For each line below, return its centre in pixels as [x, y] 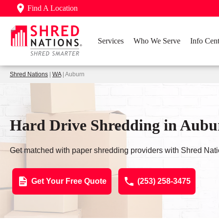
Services [111, 41]
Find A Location [53, 8]
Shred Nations [29, 74]
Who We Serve [157, 41]
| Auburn [73, 74]
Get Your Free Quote [69, 181]
